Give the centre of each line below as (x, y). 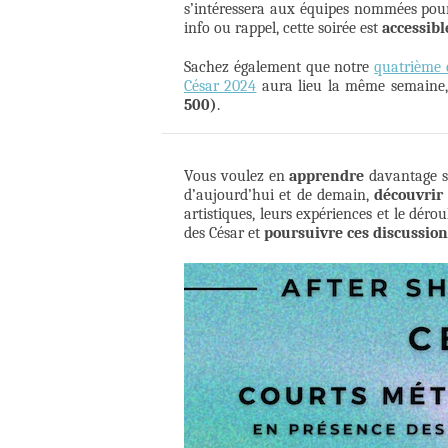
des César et (224, 233)
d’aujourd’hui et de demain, (279, 195)
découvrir (408, 195)
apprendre (327, 176)
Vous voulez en (237, 176)
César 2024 (220, 86)
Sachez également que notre (279, 67)
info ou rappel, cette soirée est (283, 28)
